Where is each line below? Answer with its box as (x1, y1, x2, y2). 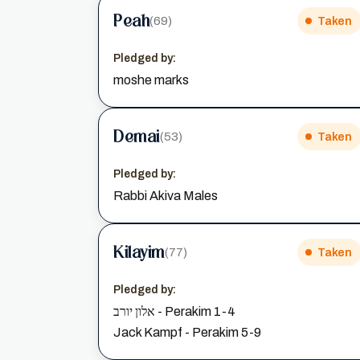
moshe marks (113, 73, 189, 87)
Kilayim (113, 242, 165, 262)
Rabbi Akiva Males (113, 189, 218, 202)
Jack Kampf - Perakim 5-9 (113, 325, 261, 339)
